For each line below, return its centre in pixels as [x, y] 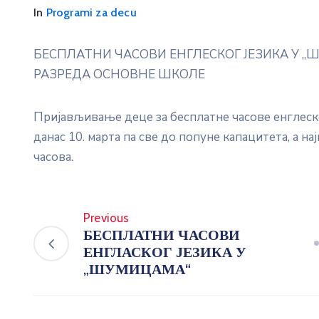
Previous [106, 218]
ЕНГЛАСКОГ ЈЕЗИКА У [165, 252]
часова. [53, 157]
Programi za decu [91, 12]
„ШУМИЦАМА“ [137, 269]
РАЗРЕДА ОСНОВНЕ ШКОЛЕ [119, 74]
